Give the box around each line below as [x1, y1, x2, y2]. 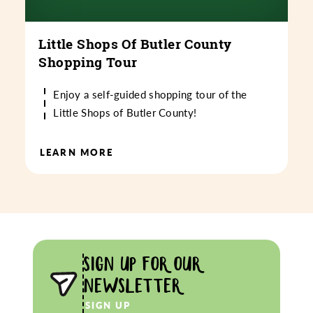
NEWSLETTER [84, 275, 182, 296]
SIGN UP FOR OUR [84, 254, 202, 275]
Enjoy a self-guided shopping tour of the [53, 87, 247, 103]
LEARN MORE [40, 145, 113, 159]
